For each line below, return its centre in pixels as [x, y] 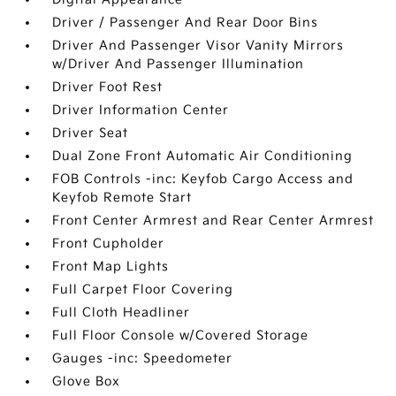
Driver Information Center [141, 110]
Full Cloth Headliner [122, 312]
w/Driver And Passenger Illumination [179, 64]
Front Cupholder [109, 244]
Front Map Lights [111, 267]
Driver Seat [91, 133]
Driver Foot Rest [108, 87]
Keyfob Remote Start [122, 198]
